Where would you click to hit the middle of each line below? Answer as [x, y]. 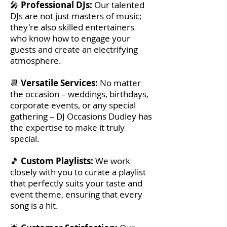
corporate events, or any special [73, 105]
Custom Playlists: [58, 161]
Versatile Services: [59, 83]
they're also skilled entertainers [72, 27]
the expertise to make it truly [67, 127]
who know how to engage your [70, 38]
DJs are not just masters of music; [76, 16]
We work [113, 161]
